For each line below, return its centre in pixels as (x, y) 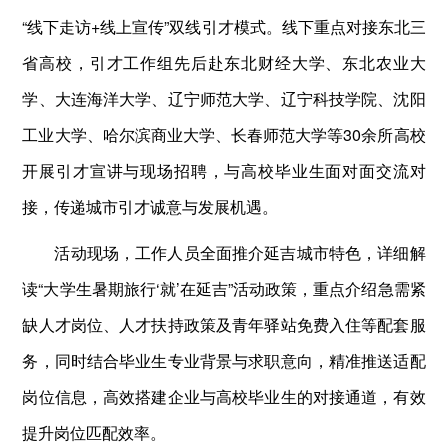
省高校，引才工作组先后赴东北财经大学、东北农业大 (224, 62)
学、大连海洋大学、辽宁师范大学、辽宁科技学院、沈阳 (224, 98)
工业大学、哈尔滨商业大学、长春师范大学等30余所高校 (224, 134)
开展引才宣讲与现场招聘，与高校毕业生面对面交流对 (224, 170)
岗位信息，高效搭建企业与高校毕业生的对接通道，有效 (224, 396)
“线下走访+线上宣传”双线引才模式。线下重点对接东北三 (224, 26)
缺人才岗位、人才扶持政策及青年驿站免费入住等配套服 (224, 324)
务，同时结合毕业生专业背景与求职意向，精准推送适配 (224, 360)
